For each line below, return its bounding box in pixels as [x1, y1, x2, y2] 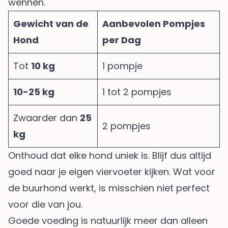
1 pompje [102, 59, 142, 72]
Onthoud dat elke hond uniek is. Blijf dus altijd [8, 149, 211, 162]
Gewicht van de [13, 17, 89, 30]
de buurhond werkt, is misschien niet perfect [8, 181, 210, 194]
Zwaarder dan [13, 111, 80, 124]
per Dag [102, 33, 141, 46]
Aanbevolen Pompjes [102, 17, 205, 30]
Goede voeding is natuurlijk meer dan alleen [8, 214, 208, 227]
